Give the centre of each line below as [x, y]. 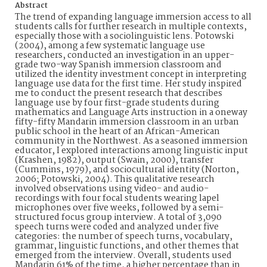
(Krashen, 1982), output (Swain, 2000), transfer [114, 160]
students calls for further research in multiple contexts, [131, 27]
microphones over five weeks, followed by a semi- [119, 208]
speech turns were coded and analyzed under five [117, 227]
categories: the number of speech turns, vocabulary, [124, 237]
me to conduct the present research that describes [119, 94]
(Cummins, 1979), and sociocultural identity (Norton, [127, 170]
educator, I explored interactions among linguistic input [131, 151]
